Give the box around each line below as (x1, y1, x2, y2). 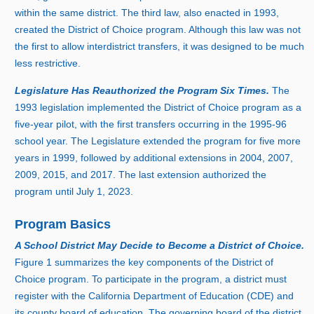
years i (15, 151, 45, 163)
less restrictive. (15, 57, 81, 69)
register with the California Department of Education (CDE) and (15, 290, 294, 302)
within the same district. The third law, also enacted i (15, 6, 246, 18)
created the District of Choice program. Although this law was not (15, 23, 301, 35)
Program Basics (15, 217, 111, 231)
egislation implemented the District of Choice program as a (42, 101, 302, 113)
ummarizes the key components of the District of (60, 257, 274, 268)
